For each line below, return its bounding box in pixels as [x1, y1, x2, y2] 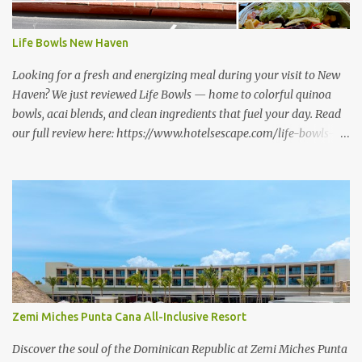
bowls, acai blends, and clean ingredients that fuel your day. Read [12, 107, 341, 121]
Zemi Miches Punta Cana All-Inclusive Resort [12, 310, 246, 323]
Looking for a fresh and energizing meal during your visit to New [12, 68, 340, 82]
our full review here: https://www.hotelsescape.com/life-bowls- [12, 126, 335, 141]
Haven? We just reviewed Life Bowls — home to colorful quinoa [12, 87, 331, 102]
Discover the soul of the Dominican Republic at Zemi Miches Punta [12, 342, 347, 356]
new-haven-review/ [12, 145, 112, 160]
